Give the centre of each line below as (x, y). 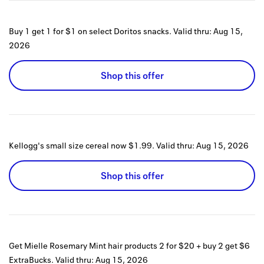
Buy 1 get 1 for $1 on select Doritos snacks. (90, 31)
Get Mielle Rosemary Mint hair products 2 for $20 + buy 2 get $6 (129, 246)
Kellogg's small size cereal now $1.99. (82, 146)
